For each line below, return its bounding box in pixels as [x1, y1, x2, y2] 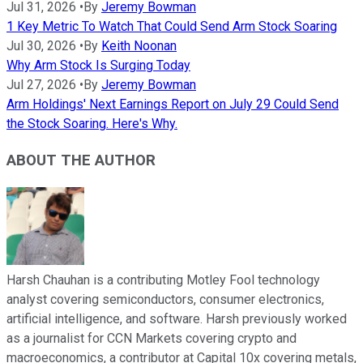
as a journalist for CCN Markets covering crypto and [6, 330, 297, 346]
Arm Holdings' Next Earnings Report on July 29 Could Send [6, 96, 339, 113]
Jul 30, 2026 [6, 38, 76, 54]
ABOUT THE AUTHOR [6, 152, 156, 170]
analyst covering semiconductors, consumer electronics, [6, 291, 324, 307]
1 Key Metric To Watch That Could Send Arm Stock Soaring [6, 19, 337, 35]
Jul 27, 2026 [6, 77, 76, 93]
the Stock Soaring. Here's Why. [6, 116, 177, 132]
